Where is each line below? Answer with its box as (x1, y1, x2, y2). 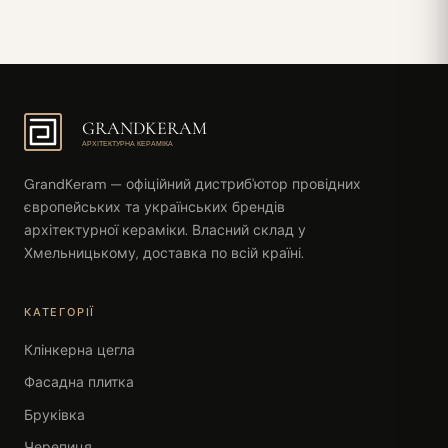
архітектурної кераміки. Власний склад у (24, 220, 306, 239)
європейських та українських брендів (24, 197, 285, 216)
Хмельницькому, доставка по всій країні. (24, 243, 304, 262)
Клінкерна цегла (24, 340, 135, 359)
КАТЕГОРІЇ (24, 304, 96, 319)
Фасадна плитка (24, 373, 134, 392)
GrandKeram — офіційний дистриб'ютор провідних (24, 174, 361, 193)
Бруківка (24, 405, 85, 424)
